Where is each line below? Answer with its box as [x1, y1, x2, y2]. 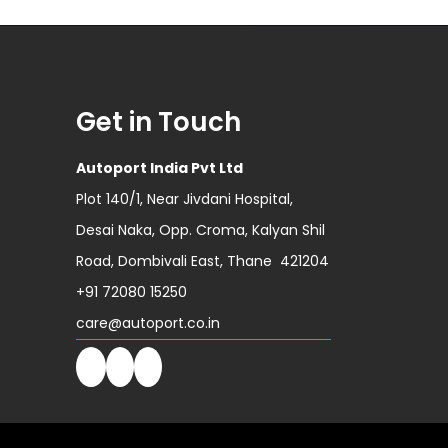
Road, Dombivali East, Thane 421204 [76, 251, 329, 271]
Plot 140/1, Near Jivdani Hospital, [76, 189, 293, 209]
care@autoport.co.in [76, 313, 220, 333]
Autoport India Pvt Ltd [76, 158, 243, 178]
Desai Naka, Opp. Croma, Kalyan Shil [76, 220, 325, 240]
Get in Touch [76, 104, 241, 140]
